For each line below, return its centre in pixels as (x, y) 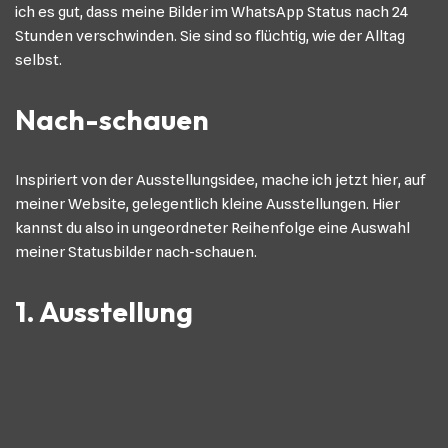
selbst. (38, 60)
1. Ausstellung (104, 311)
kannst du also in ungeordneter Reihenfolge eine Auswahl (212, 228)
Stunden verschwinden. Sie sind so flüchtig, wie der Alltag (210, 36)
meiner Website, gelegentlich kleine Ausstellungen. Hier (207, 204)
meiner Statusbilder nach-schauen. (136, 252)
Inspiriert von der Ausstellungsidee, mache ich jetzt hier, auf (220, 180)
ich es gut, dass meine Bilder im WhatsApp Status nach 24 (211, 12)
